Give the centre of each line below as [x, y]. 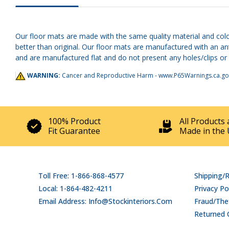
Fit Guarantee [74, 131]
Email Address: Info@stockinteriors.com [105, 201]
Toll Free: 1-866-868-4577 [81, 175]
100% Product [74, 121]
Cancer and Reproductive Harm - [110, 75]
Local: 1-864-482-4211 [75, 188]
